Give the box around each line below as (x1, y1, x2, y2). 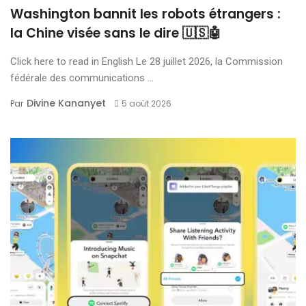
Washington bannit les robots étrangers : (10, 4, 281, 23)
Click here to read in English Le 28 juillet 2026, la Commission (10, 55, 283, 68)
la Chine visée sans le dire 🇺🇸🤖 (10, 23, 221, 42)
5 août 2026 (121, 97, 171, 109)
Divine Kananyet (27, 96, 106, 110)
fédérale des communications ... (10, 71, 154, 84)
